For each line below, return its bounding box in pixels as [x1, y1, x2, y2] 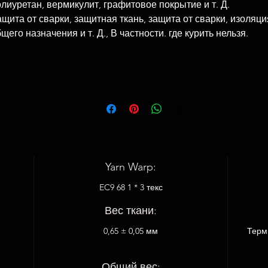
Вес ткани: [105, 204, 157, 217]
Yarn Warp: [105, 160, 157, 173]
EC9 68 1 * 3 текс [99, 182, 163, 193]
